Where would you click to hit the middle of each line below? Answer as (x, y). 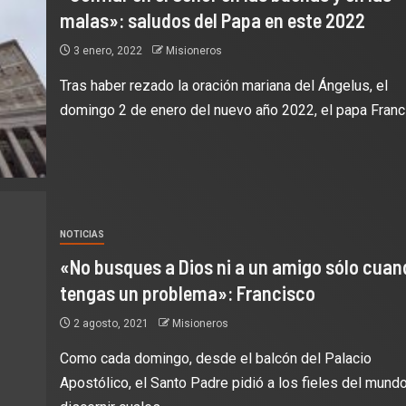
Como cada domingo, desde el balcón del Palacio (215, 358)
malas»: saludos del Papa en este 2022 (212, 19)
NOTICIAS (82, 234)
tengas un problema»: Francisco (187, 293)
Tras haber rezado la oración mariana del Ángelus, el (223, 85)
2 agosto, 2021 (111, 324)
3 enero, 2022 (107, 50)
